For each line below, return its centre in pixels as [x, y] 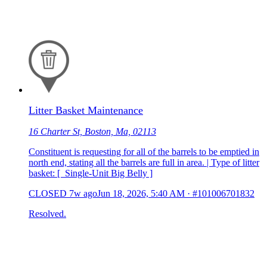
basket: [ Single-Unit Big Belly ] [91, 173]
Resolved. [47, 213]
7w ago [83, 193]
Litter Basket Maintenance [86, 110]
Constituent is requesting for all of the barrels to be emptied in [144, 151]
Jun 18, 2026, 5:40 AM [141, 193]
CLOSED [48, 193]
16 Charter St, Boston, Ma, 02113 [92, 131]
